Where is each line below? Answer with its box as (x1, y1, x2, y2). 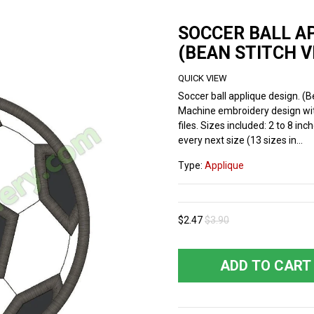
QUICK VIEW (178, 72, 227, 83)
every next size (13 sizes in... (178, 135, 303, 146)
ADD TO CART (220, 257, 311, 274)
